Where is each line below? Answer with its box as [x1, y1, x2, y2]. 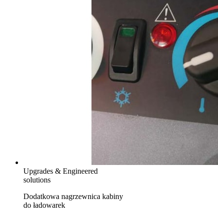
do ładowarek [23, 201, 65, 210]
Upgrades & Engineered [23, 167, 98, 176]
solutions [23, 176, 51, 184]
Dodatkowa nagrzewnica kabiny [23, 192, 123, 201]
